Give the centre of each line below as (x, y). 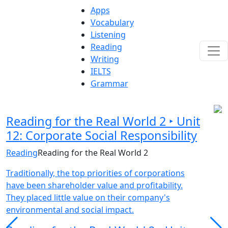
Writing (105, 59)
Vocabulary (112, 22)
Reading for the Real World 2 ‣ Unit (103, 121)
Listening (108, 35)
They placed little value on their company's (88, 197)
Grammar (109, 83)
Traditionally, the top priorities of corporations (95, 173)
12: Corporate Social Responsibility (102, 135)
